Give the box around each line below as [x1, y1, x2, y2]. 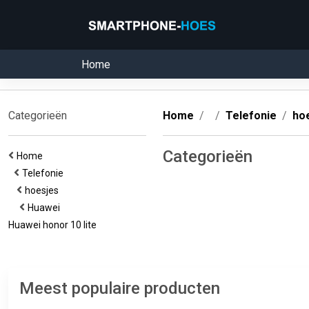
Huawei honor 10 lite [8, 219, 101, 230]
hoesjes [25, 185, 63, 196]
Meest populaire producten [19, 279, 220, 298]
